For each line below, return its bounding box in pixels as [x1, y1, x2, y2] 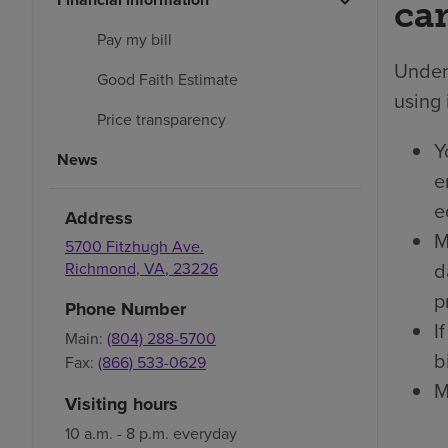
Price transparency [97, 107, 226, 131]
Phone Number [65, 295, 186, 322]
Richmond [65, 256, 136, 280]
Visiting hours [65, 390, 178, 417]
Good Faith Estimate [97, 67, 238, 91]
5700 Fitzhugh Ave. [65, 234, 204, 258]
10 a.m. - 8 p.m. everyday [65, 421, 237, 445]
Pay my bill [97, 27, 172, 51]
